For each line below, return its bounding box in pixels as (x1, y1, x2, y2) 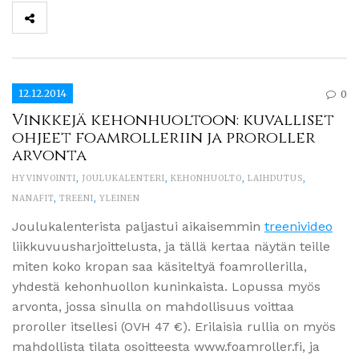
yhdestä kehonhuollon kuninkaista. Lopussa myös (12, 278, 321, 294)
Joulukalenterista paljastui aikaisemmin (12, 218, 264, 234)
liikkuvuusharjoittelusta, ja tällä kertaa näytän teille (12, 238, 330, 254)
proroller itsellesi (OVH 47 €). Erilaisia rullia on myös (12, 318, 336, 334)
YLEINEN (99, 192, 140, 204)
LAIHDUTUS (248, 172, 303, 184)
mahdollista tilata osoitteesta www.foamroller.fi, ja (12, 338, 320, 354)
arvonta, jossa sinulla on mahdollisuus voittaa (12, 298, 294, 314)
